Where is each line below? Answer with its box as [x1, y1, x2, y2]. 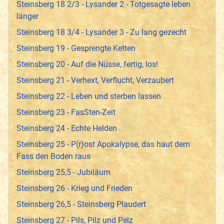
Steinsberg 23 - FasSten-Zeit [16, 107, 115, 117]
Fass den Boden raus [16, 151, 90, 161]
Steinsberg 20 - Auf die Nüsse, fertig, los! [16, 59, 158, 69]
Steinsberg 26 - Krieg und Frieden [16, 183, 132, 193]
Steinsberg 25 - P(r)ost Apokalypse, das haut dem [16, 139, 190, 149]
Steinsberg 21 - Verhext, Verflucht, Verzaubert [16, 75, 174, 85]
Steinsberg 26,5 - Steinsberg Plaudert [16, 199, 146, 209]
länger [16, 11, 38, 21]
